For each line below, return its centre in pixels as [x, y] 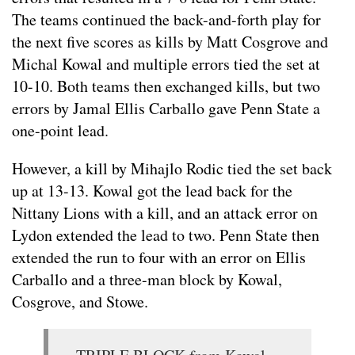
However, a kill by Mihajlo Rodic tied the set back [172, 169]
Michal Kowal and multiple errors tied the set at [166, 64]
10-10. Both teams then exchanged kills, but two [166, 86]
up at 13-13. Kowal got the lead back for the [152, 191]
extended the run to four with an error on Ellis [159, 258]
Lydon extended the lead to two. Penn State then [166, 235]
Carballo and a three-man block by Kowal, [147, 280]
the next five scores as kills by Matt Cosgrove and [170, 42]
